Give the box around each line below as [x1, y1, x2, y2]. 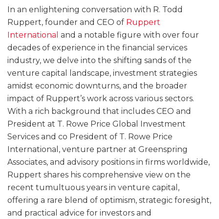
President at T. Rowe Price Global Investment [7, 119, 186, 129]
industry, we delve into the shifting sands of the [7, 55, 192, 65]
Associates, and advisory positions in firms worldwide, [7, 157, 210, 167]
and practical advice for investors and [7, 208, 152, 218]
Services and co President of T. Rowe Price [7, 131, 173, 141]
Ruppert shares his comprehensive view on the [7, 170, 191, 179]
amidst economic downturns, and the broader [7, 81, 187, 90]
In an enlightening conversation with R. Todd [7, 4, 183, 14]
